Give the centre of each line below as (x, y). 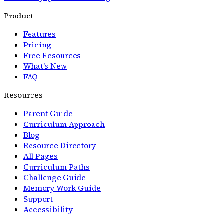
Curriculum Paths (56, 166)
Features (39, 34)
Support (38, 198)
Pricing (37, 44)
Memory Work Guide (62, 188)
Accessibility (48, 209)
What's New (45, 66)
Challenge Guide (54, 177)
